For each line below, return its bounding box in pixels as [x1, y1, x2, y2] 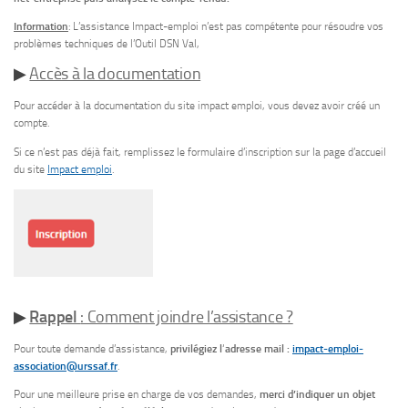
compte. [14, 117, 49, 130]
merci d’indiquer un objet [260, 387, 375, 401]
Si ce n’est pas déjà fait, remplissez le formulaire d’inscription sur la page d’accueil [14, 145, 386, 158]
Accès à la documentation [29, 64, 201, 85]
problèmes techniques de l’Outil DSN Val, [14, 37, 199, 51]
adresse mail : [225, 342, 292, 355]
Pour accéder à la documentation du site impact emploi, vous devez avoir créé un [14, 99, 380, 113]
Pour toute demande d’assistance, [14, 342, 170, 355]
